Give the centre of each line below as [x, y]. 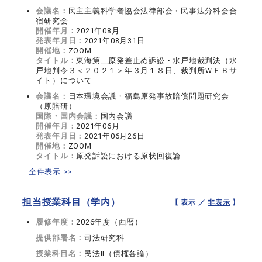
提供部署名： [60, 238]
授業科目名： [60, 254]
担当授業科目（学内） [71, 202]
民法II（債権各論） [119, 254]
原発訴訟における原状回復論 [129, 156]
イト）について [64, 81]
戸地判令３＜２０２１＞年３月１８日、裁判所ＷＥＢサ [137, 71]
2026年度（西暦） [109, 222]
